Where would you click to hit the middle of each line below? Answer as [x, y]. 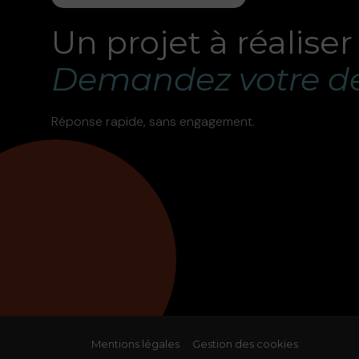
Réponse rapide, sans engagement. [153, 121]
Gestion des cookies [245, 343]
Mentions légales [135, 343]
